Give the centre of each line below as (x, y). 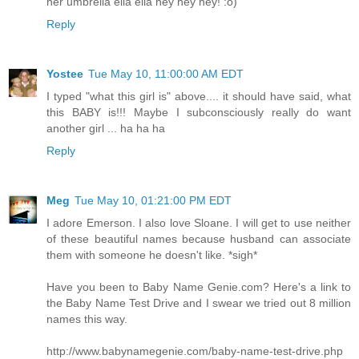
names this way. (87, 319)
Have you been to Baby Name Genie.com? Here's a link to (199, 286)
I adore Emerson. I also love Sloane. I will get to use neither (199, 222)
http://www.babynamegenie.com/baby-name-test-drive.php (195, 351)
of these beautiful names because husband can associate (199, 238)
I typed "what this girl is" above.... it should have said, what (199, 96)
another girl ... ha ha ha (106, 128)
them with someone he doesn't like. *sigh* (152, 254)
